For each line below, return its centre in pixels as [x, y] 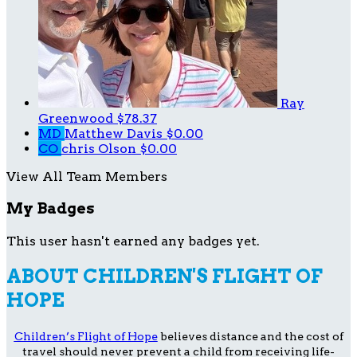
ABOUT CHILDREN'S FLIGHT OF [165, 276]
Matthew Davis [115, 134]
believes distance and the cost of [250, 336]
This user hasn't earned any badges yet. [133, 241]
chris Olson [100, 149]
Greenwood [77, 119]
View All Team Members [87, 177]
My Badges [51, 208]
